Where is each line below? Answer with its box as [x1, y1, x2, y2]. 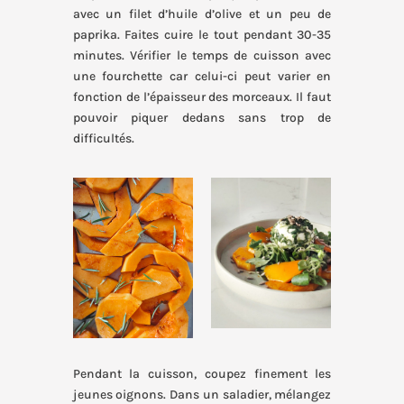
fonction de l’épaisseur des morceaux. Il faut [72, 89, 332, 106]
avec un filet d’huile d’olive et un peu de [72, 6, 332, 23]
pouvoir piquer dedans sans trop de [72, 110, 332, 126]
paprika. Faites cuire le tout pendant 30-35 [72, 27, 332, 43]
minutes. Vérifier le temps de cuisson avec [72, 48, 332, 64]
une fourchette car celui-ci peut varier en [72, 69, 332, 85]
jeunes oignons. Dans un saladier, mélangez [72, 387, 332, 402]
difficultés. [72, 131, 137, 147]
